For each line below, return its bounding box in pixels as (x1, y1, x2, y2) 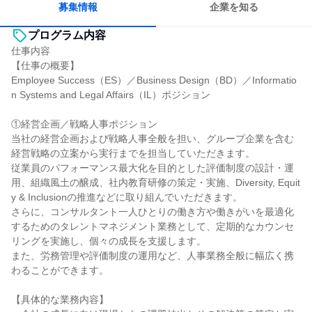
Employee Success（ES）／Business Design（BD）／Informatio (11, 75, 297, 86)
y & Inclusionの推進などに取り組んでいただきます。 (11, 192, 242, 203)
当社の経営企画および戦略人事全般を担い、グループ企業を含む (11, 133, 294, 144)
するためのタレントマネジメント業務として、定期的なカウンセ (11, 221, 294, 232)
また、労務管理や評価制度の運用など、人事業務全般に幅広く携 (11, 250, 294, 261)
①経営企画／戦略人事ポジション (11, 118, 157, 130)
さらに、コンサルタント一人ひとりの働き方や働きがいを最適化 (11, 206, 294, 217)
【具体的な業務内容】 (11, 294, 109, 305)
